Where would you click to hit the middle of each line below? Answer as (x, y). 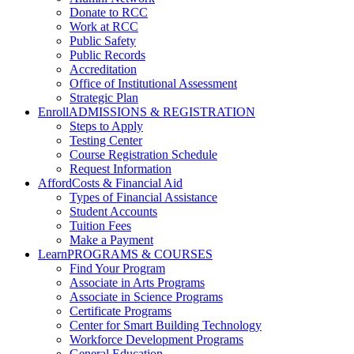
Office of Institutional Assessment (153, 83)
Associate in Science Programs (146, 297)
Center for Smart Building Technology (166, 325)
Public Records (107, 55)
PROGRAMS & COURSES (140, 254)
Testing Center (106, 140)
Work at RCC (104, 26)
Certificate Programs (121, 311)
